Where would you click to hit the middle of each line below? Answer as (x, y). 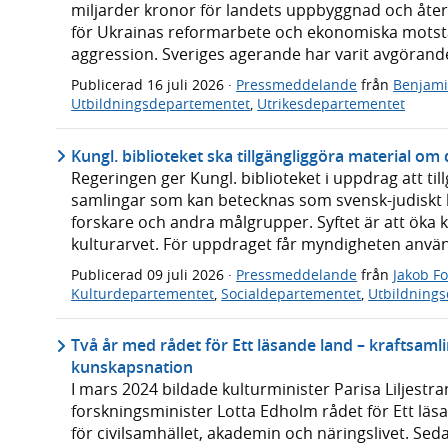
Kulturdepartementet (143, 293)
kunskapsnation (132, 367)
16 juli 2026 (188, 85)
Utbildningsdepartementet (161, 104)
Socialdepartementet (291, 293)
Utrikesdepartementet (331, 104)
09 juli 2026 (188, 274)
